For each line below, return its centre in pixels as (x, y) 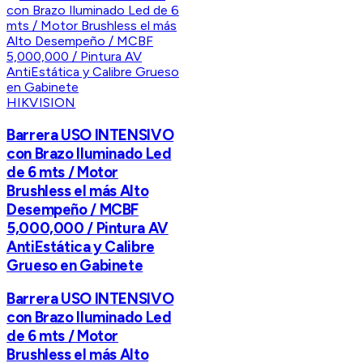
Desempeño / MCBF (73, 209)
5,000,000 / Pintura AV (88, 228)
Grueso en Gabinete (75, 265)
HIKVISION (41, 102)
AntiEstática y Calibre (81, 246)
